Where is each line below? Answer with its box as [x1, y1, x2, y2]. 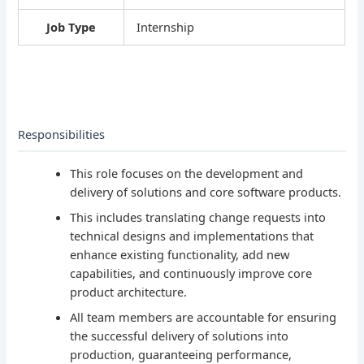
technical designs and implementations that [70, 227, 314, 245]
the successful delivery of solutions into [70, 327, 289, 344]
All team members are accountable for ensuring [70, 309, 337, 326]
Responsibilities [18, 126, 106, 143]
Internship [136, 19, 195, 36]
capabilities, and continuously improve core [70, 265, 313, 282]
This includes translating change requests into [70, 209, 327, 226]
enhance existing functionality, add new [70, 246, 290, 263]
